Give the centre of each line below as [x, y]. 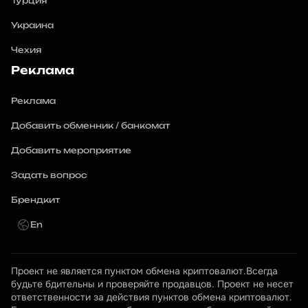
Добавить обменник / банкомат [91, 125]
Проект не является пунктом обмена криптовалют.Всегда [144, 271]
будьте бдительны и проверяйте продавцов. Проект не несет [152, 284]
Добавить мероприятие [71, 150]
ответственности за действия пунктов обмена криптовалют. [152, 297]
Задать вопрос [49, 175]
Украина [32, 25]
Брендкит [36, 200]
